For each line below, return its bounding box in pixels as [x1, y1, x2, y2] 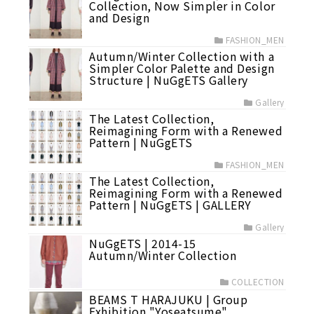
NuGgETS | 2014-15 [89, 235, 196, 252]
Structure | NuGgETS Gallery [89, 71, 248, 88]
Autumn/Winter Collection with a [89, 48, 275, 64]
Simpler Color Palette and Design [89, 60, 275, 76]
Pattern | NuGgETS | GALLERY [89, 196, 252, 213]
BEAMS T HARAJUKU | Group [89, 291, 248, 308]
